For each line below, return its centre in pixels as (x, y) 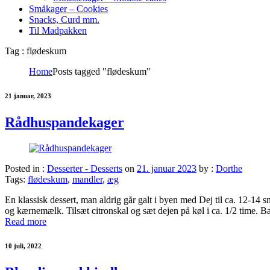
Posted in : (26, 168)
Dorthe (229, 168)
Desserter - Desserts (85, 168)
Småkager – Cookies (68, 8)
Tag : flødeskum (36, 51)
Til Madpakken (58, 30)
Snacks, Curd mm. (64, 19)
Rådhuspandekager (64, 122)
